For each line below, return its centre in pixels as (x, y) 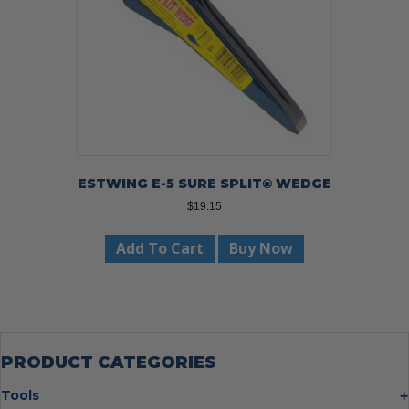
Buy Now (261, 249)
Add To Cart (160, 249)
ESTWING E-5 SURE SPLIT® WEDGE (204, 184)
